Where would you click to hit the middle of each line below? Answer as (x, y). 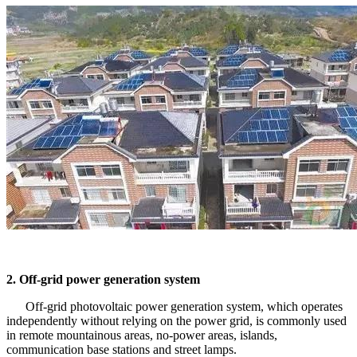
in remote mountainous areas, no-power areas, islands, (142, 335)
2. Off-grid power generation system (103, 279)
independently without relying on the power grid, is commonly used (177, 320)
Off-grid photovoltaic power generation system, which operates (175, 306)
